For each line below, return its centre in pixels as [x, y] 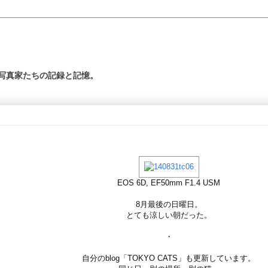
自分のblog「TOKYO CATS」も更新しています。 [169, 258]
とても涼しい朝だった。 [169, 215]
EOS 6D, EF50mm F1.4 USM [169, 183]
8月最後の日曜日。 [169, 204]
